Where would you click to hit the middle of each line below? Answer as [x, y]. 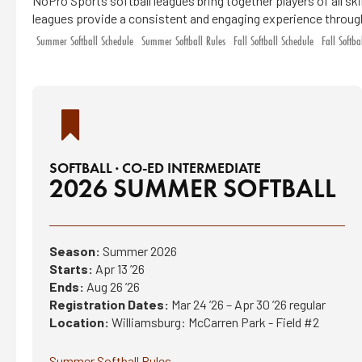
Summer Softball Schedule [85, 41]
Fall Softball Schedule [274, 41]
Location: [79, 322]
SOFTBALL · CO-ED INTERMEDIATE [155, 168]
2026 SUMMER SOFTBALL [193, 188]
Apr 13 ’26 [119, 269]
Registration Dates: [109, 304]
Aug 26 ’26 [112, 286]
